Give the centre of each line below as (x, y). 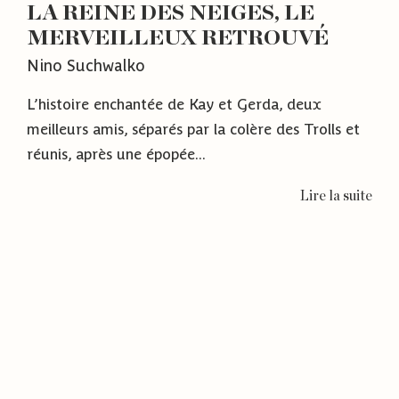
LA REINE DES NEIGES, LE (171, 13)
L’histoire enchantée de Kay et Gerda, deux (174, 104)
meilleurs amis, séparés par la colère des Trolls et (193, 129)
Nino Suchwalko (86, 65)
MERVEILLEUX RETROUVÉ (178, 38)
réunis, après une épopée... (116, 154)
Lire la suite (336, 195)
